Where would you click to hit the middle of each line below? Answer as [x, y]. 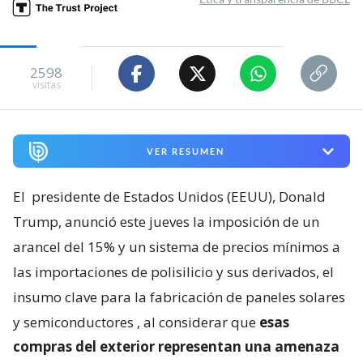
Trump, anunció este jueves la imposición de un [166, 222]
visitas [46, 84]
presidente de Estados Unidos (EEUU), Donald [179, 197]
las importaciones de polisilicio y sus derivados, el [173, 272]
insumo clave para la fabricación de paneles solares [179, 297]
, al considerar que [198, 322]
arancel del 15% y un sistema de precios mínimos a [177, 247]
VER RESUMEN [185, 152]
